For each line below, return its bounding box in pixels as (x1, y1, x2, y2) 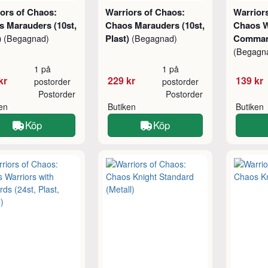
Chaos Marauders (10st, (105, 19, 205, 32)
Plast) (105, 32, 132, 45)
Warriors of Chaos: (105, 5, 185, 19)
